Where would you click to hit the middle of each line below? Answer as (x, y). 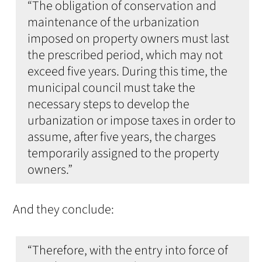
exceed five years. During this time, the (128, 72)
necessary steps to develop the (109, 104)
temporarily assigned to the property (124, 154)
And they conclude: (64, 210)
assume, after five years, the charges (122, 137)
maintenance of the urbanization (114, 23)
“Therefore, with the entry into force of (128, 251)
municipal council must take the (112, 88)
